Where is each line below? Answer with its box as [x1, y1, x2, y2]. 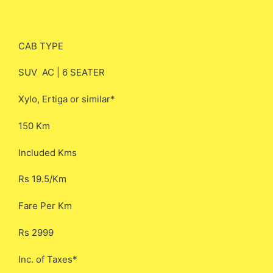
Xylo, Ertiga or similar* [18, 93, 115, 105]
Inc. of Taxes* [18, 253, 77, 265]
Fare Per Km [18, 200, 72, 211]
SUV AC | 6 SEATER [18, 66, 105, 79]
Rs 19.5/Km [18, 173, 66, 185]
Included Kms [18, 146, 77, 158]
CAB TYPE [18, 40, 63, 52]
